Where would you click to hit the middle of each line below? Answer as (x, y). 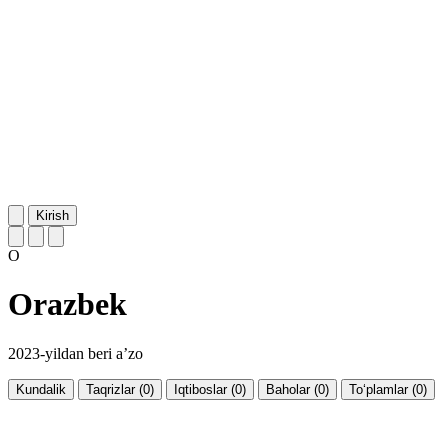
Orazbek (67, 304)
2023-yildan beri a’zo (75, 353)
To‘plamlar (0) (388, 389)
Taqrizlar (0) (120, 389)
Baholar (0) (297, 389)
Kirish (52, 215)
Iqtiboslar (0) (210, 389)
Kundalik (41, 389)
